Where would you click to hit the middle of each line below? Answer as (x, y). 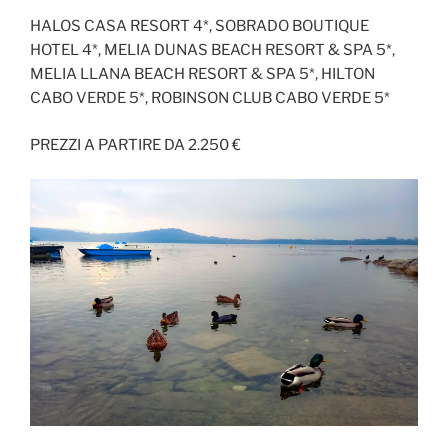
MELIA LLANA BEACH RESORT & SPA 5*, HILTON (202, 74)
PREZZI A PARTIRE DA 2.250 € (135, 144)
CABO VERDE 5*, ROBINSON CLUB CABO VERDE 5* (210, 98)
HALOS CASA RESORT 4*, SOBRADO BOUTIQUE (199, 26)
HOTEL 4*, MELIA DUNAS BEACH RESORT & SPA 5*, (212, 50)
